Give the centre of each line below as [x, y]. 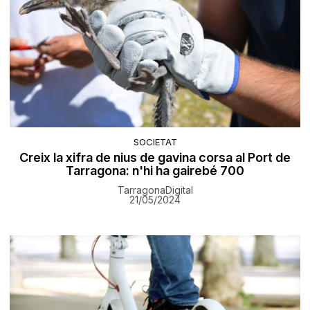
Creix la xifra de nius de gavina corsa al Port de [155, 158]
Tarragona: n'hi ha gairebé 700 [155, 171]
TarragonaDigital [155, 190]
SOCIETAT [155, 142]
